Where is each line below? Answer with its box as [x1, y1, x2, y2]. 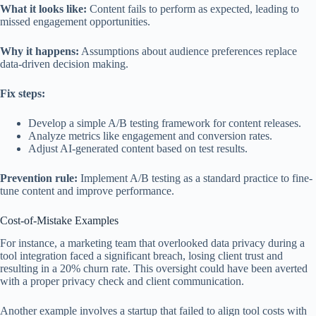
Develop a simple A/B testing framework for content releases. [28, 116, 301, 129]
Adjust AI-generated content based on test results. [28, 142, 248, 154]
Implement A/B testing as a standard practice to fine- [78, 171, 312, 184]
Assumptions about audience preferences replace [79, 44, 297, 57]
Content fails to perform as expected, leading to [87, 2, 299, 15]
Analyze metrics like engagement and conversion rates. [28, 129, 272, 142]
